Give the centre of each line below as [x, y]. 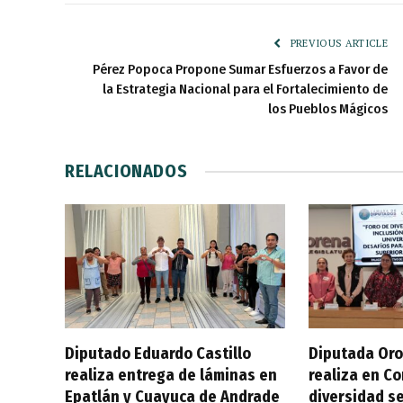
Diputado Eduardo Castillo [158, 354]
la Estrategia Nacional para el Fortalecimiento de [245, 90]
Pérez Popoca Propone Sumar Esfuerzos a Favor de [240, 70]
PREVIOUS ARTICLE [337, 44]
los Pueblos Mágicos [328, 109]
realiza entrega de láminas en [171, 376]
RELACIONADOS [126, 171]
